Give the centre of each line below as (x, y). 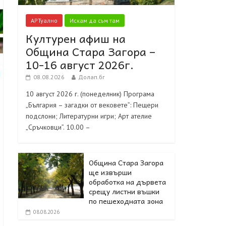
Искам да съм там (95, 20)
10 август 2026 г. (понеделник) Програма (90, 94)
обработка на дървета (127, 181)
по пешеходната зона (126, 201)
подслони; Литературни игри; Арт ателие (89, 116)
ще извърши (110, 172)
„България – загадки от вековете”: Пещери (92, 105)
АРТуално (44, 20)
